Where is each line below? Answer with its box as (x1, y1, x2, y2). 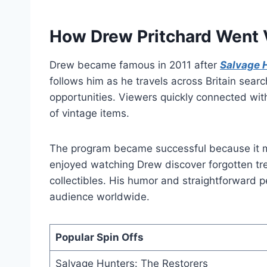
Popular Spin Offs (55, 231, 144, 244)
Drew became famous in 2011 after (49, 59, 220, 72)
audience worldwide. (49, 191, 150, 203)
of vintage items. (49, 107, 129, 120)
